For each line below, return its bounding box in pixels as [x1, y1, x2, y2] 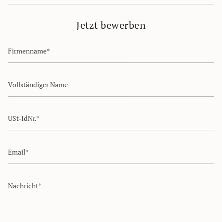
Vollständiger [7, 72, 48, 82]
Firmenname [7, 38, 46, 48]
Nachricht [7, 173, 38, 183]
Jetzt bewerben [76, 18, 146, 32]
